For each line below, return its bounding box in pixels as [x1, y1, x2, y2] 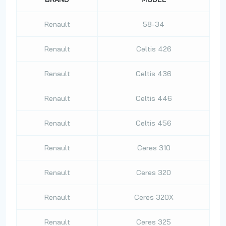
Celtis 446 [135, 94, 172, 103]
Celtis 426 [136, 44, 172, 53]
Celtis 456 [136, 119, 172, 128]
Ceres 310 [137, 143, 171, 152]
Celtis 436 [136, 69, 172, 78]
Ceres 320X [134, 193, 174, 202]
